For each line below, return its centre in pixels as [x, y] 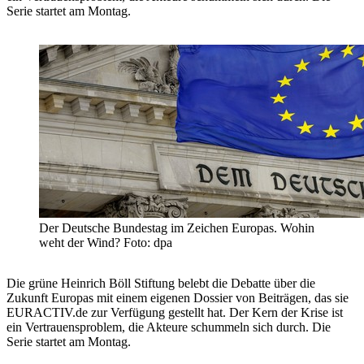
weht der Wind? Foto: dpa [106, 243]
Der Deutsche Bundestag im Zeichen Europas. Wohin [177, 228]
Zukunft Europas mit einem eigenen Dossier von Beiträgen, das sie [178, 298]
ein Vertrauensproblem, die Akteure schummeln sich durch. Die [169, 327]
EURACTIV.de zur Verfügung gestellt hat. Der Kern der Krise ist [175, 313]
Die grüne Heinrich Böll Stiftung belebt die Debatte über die [161, 284]
